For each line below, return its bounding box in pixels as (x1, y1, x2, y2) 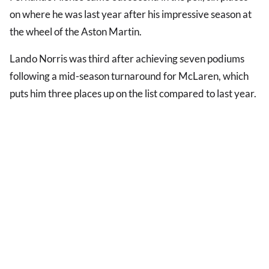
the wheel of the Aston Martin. (10, 25, 142, 38)
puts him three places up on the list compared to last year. (10, 87, 256, 100)
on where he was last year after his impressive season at (10, 8, 252, 21)
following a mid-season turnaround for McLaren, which (10, 70, 249, 83)
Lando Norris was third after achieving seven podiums (10, 52, 244, 65)
